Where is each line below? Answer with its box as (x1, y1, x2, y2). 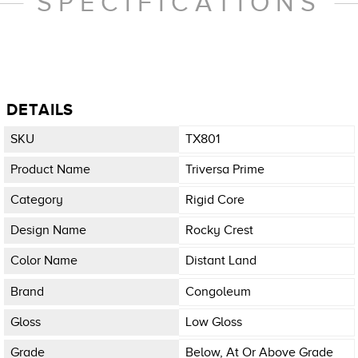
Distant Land (185, 253, 257, 268)
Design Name (10, 223, 86, 238)
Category (10, 193, 63, 207)
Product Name (10, 161, 90, 177)
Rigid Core (185, 193, 245, 207)
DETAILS (6, 100, 74, 118)
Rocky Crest (185, 223, 253, 238)
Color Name (10, 253, 78, 268)
